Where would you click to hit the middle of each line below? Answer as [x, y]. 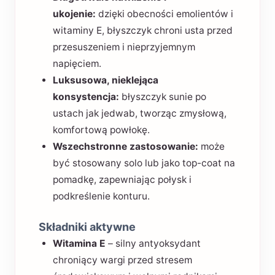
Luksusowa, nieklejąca [105, 80]
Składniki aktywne [87, 227]
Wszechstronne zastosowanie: [125, 146]
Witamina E [79, 243]
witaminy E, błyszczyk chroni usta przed [142, 30]
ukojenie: [74, 14]
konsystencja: [86, 96]
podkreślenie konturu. [101, 196]
